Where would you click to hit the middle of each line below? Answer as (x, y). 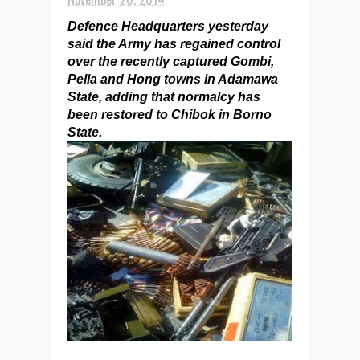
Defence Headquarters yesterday (168, 26)
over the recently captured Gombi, (171, 61)
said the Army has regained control (174, 44)
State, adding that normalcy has (164, 97)
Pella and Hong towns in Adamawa (173, 79)
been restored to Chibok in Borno (170, 115)
